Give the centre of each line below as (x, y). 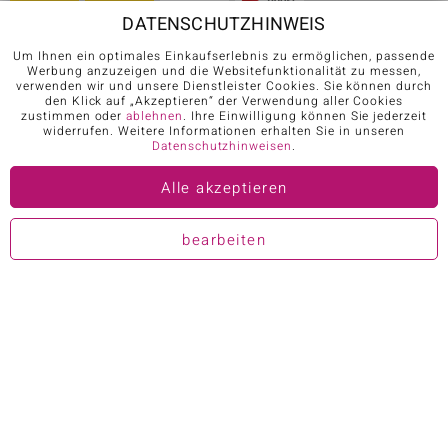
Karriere (44, 322)
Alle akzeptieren (224, 188)
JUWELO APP (59, 46)
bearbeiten (224, 240)
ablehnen (155, 116)
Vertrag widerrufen (224, 355)
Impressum (329, 322)
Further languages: (224, 388)
